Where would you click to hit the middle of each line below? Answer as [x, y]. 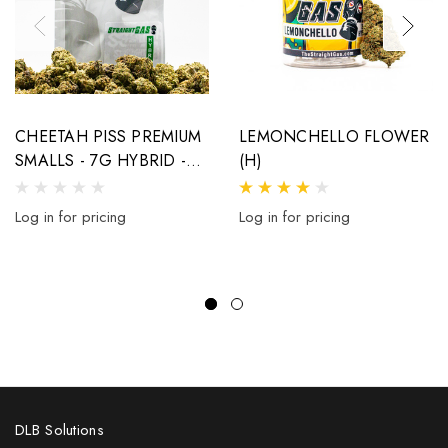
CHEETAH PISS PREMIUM [108, 136]
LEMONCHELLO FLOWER [334, 136]
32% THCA [55, 184]
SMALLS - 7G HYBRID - [100, 160]
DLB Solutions [59, 429]
